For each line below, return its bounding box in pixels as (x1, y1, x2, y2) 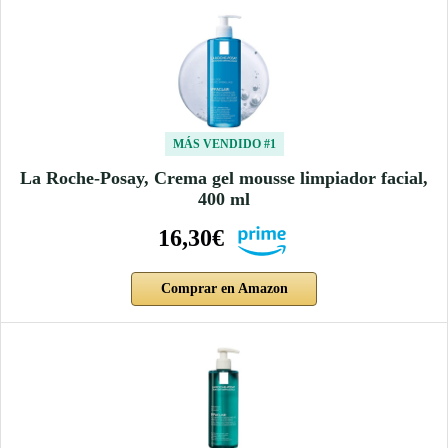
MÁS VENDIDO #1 (172, 136, 276, 151)
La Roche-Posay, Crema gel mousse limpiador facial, (20, 167, 428, 188)
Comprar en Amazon (160, 280, 288, 296)
